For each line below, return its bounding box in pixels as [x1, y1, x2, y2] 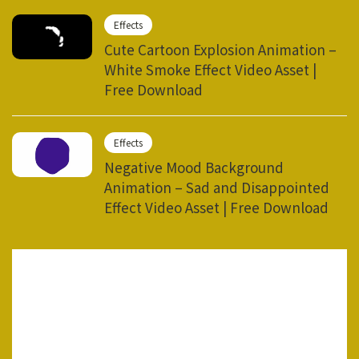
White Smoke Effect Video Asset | [104, 58, 317, 79]
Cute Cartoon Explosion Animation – [104, 38, 337, 59]
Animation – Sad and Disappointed [104, 176, 329, 197]
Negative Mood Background [104, 156, 284, 177]
